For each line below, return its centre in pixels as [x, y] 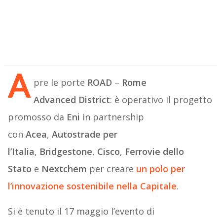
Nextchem [64, 169]
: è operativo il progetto [161, 100]
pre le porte [60, 83]
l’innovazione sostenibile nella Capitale [92, 186]
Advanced [55, 100]
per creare [111, 169]
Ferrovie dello [154, 152]
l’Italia [21, 152]
